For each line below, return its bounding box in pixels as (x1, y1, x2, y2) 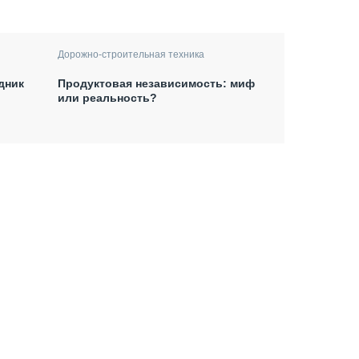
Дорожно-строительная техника (58, 48, 205, 60)
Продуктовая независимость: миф (58, 76, 256, 90)
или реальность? (58, 91, 158, 104)
